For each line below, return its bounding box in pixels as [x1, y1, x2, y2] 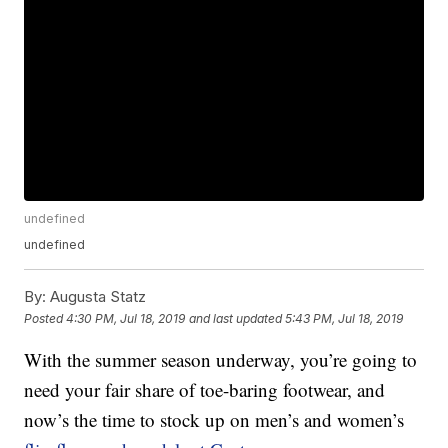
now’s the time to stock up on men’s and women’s [24, 407, 405, 433]
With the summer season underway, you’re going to [24, 347, 418, 373]
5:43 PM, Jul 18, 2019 [285, 310, 404, 326]
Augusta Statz [46, 287, 147, 307]
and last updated [189, 310, 283, 326]
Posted [24, 310, 67, 326]
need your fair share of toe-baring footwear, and [24, 377, 386, 403]
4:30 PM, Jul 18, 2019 [66, 310, 186, 326]
